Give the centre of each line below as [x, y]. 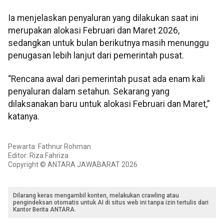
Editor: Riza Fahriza [38, 156]
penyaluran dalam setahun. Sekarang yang [89, 91]
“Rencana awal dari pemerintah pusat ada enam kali [106, 79]
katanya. [24, 116]
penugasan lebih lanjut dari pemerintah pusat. [96, 55]
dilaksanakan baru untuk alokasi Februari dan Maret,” [109, 104]
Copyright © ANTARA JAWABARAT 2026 [73, 165]
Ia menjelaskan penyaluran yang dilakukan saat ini [103, 18]
